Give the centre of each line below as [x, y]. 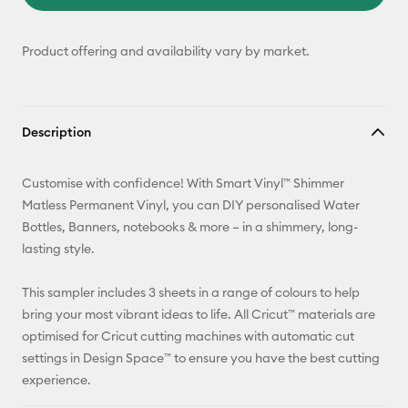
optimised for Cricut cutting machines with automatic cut [188, 336]
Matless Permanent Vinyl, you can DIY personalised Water [191, 205]
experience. [56, 380]
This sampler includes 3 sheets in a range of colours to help [191, 292]
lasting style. [58, 249]
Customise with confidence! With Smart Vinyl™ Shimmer [183, 183]
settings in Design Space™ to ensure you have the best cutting [201, 358]
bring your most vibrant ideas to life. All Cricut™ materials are [199, 314]
